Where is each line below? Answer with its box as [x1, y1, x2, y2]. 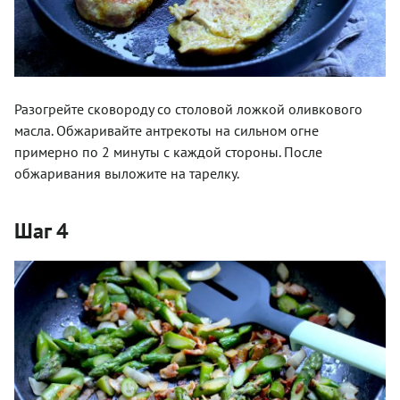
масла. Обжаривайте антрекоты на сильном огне [14, 121, 319, 140]
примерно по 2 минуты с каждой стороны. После [14, 143, 322, 162]
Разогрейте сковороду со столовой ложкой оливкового [14, 100, 362, 119]
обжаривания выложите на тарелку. [14, 164, 239, 183]
